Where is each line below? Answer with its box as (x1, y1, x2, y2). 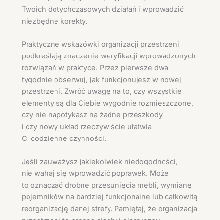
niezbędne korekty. (22, 16, 87, 26)
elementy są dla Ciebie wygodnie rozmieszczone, (22, 99, 193, 108)
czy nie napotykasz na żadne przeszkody (22, 110, 163, 120)
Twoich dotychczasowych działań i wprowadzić (22, 4, 184, 14)
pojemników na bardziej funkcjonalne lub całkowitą (22, 192, 197, 202)
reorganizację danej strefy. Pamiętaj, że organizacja (22, 204, 197, 214)
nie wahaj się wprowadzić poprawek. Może (22, 169, 169, 178)
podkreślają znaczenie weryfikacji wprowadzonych (22, 52, 196, 61)
